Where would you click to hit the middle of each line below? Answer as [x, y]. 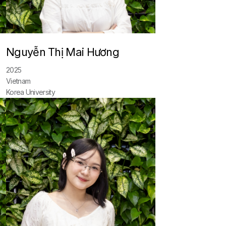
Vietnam [18, 81]
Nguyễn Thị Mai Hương [63, 52]
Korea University [31, 92]
